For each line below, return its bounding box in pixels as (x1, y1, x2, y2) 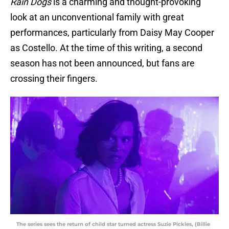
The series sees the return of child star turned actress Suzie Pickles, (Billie (16, 221, 210, 228)
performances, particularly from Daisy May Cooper (10, 27, 214, 38)
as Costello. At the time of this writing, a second (10, 42, 202, 54)
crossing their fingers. (10, 73, 98, 84)
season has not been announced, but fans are (10, 58, 195, 69)
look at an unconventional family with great (10, 12, 184, 23)
